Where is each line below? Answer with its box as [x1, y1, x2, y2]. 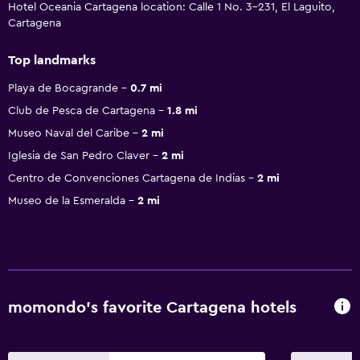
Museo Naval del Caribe [8, 127, 129, 139]
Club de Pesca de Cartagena [8, 104, 155, 117]
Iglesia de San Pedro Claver [8, 149, 149, 162]
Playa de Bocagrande [8, 82, 118, 94]
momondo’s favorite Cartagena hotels [8, 300, 297, 317]
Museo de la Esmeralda [8, 194, 125, 207]
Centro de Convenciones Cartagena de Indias [8, 172, 245, 184]
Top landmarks [8, 53, 96, 67]
